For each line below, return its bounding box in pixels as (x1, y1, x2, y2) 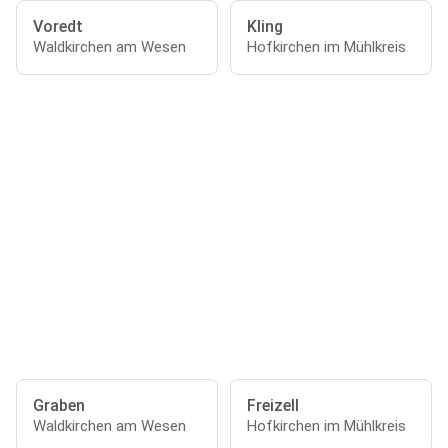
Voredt (33, 17, 83, 36)
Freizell (247, 396, 299, 415)
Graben (33, 396, 85, 415)
